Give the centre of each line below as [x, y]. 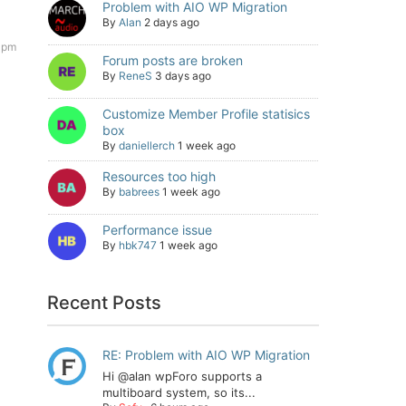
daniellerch [147, 145]
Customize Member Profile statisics [206, 114]
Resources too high [159, 176]
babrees [139, 192]
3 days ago [183, 76]
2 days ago [172, 22]
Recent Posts [105, 303]
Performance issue [157, 230]
